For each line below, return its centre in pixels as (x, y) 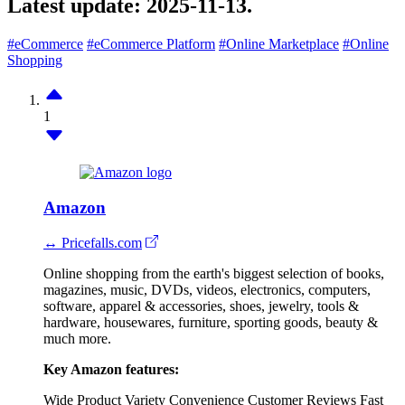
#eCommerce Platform (151, 44)
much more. (77, 338)
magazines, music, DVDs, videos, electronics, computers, (207, 289)
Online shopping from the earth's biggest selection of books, (214, 273)
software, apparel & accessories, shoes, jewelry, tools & (201, 306)
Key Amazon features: (111, 369)
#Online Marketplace (279, 44)
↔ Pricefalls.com (93, 242)
